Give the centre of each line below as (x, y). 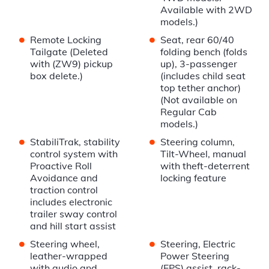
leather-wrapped (69, 256)
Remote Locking (66, 40)
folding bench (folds (204, 52)
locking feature (193, 178)
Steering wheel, (65, 244)
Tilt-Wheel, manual (203, 154)
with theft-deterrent (205, 166)
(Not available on (198, 100)
